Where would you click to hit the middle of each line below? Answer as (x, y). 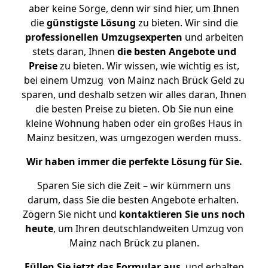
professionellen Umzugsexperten (103, 37)
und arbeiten (213, 37)
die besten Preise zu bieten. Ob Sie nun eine (134, 109)
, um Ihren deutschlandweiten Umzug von (148, 229)
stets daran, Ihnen (74, 51)
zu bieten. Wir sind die (187, 23)
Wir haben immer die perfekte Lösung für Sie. (134, 162)
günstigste (72, 23)
